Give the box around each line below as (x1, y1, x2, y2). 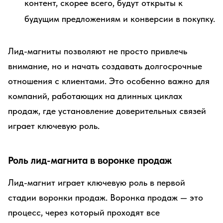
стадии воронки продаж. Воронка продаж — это (8, 192, 203, 203)
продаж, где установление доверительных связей (8, 106, 206, 116)
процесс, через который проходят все (8, 207, 160, 218)
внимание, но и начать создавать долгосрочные (8, 61, 202, 71)
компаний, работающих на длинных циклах (8, 91, 182, 101)
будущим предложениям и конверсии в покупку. (24, 13, 215, 24)
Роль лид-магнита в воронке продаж (8, 154, 172, 166)
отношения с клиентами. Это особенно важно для (8, 76, 210, 86)
